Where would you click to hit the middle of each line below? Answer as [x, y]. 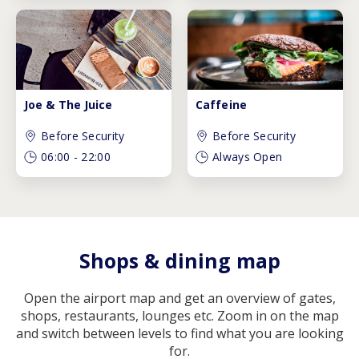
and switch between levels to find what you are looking [179, 334]
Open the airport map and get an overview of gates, [179, 298]
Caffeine [221, 105]
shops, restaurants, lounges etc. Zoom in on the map [179, 316]
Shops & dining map [179, 261]
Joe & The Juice [69, 105]
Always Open [248, 157]
